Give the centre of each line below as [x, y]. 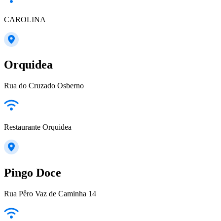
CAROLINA [25, 19]
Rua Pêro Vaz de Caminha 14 [50, 194]
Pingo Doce [33, 173]
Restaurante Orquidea [38, 127]
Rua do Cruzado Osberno [44, 86]
